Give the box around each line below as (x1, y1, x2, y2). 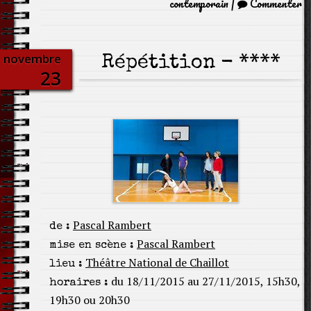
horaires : (49, 278, 108, 289)
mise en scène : (49, 240, 134, 251)
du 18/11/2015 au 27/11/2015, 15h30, (108, 274, 300, 289)
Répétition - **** (101, 53, 280, 74)
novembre (3, 51, 61, 67)
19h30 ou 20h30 (49, 292, 130, 308)
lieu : (49, 259, 83, 270)
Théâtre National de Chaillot (85, 255, 229, 270)
